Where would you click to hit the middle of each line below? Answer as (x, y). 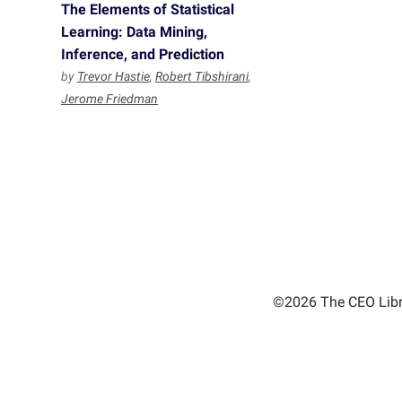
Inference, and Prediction (143, 54)
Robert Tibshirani (202, 76)
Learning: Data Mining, (134, 32)
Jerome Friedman (109, 99)
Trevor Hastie (114, 76)
